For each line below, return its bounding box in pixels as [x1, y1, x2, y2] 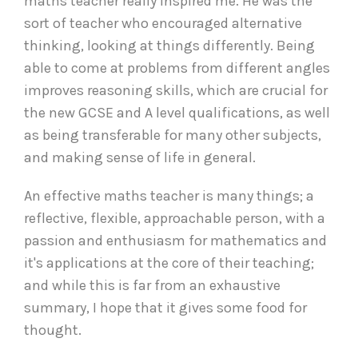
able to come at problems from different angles [24, 58, 330, 77]
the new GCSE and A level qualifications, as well [24, 103, 330, 121]
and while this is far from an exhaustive [24, 276, 280, 294]
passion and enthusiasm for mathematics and [24, 231, 327, 249]
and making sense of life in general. [24, 148, 256, 166]
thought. [24, 320, 82, 339]
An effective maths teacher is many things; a [24, 186, 314, 205]
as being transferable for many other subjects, [24, 125, 321, 144]
